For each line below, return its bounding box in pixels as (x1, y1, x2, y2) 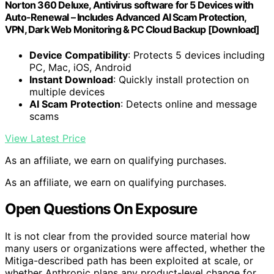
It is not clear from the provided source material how (5, 230, 250, 243)
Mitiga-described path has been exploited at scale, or (5, 254, 253, 267)
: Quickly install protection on (113, 73, 249, 86)
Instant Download (29, 73, 113, 86)
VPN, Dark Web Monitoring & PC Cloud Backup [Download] (5, 23, 260, 36)
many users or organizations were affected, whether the (5, 242, 265, 255)
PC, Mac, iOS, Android (29, 61, 131, 73)
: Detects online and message (120, 97, 257, 110)
